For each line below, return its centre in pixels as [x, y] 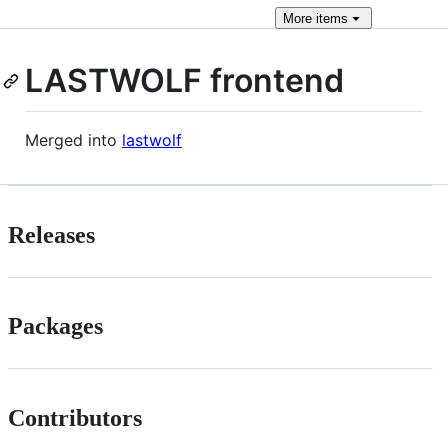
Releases [51, 234]
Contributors [75, 418]
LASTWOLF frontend [184, 80]
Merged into [73, 139]
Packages [55, 326]
